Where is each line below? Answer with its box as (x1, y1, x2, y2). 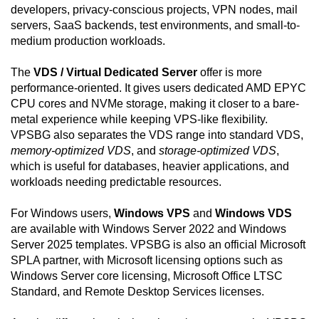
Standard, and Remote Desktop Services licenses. (11, 286, 264, 298)
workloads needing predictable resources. (11, 176, 221, 189)
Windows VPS (114, 207, 190, 220)
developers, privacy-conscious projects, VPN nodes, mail (11, 4, 298, 16)
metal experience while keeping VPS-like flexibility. (11, 113, 268, 126)
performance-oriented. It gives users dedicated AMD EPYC (11, 82, 306, 95)
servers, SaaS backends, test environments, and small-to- (11, 19, 300, 32)
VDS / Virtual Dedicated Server (33, 66, 197, 79)
